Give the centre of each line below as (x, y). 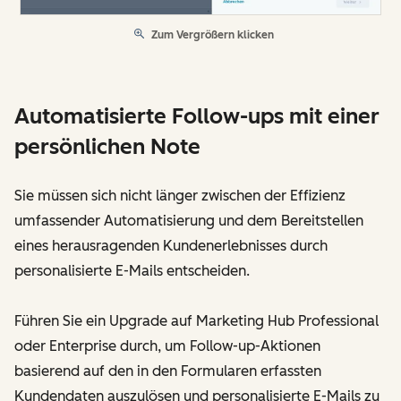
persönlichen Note (107, 147)
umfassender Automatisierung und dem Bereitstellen (189, 221)
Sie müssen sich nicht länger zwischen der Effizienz (180, 196)
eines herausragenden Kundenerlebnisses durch (171, 246)
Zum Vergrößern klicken (213, 35)
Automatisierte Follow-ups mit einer (197, 116)
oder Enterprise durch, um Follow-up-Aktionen (167, 346)
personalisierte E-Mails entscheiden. (132, 271)
